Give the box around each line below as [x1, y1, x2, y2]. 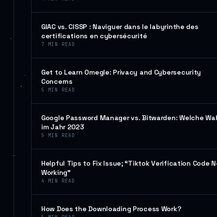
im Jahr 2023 [41, 123, 84, 131]
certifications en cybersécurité [41, 31, 147, 40]
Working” [41, 168, 71, 177]
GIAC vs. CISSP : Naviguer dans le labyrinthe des [41, 22, 199, 31]
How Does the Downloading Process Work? [41, 204, 182, 213]
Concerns [41, 77, 73, 86]
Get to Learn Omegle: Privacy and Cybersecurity [41, 68, 201, 77]
